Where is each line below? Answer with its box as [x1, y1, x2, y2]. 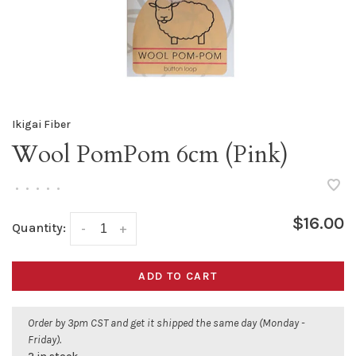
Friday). [28, 333, 61, 347]
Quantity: [12, 220, 66, 235]
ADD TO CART [138, 269, 218, 284]
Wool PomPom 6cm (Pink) [12, 138, 288, 171]
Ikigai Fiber [12, 117, 71, 131]
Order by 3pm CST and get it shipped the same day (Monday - [28, 316, 304, 331]
